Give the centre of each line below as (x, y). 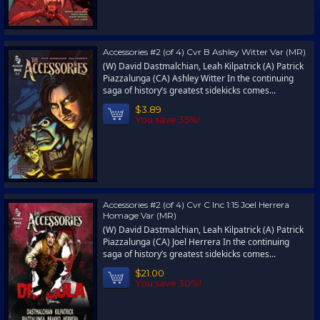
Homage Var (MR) (140, 215)
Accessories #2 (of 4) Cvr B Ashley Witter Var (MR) (204, 52)
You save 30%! (168, 283)
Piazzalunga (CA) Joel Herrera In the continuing (196, 242)
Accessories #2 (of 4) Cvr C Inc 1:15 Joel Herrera (196, 205)
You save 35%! (167, 119)
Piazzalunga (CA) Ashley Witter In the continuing (198, 78)
